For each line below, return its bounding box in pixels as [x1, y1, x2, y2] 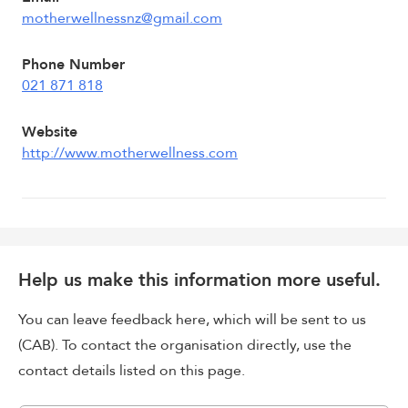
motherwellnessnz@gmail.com [22, 8, 222, 28]
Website [22, 122, 77, 142]
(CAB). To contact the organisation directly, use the [18, 335, 352, 355]
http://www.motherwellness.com [22, 143, 238, 163]
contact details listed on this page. [18, 361, 245, 381]
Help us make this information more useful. [18, 268, 381, 292]
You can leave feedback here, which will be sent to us [18, 310, 366, 330]
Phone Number [22, 55, 125, 75]
